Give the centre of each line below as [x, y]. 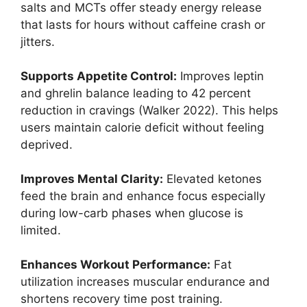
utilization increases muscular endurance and [145, 282]
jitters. [38, 42]
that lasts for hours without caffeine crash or [143, 25]
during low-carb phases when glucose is [132, 213]
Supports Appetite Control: [99, 76]
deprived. [47, 145]
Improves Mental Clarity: [92, 179]
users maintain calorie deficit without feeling [142, 128]
